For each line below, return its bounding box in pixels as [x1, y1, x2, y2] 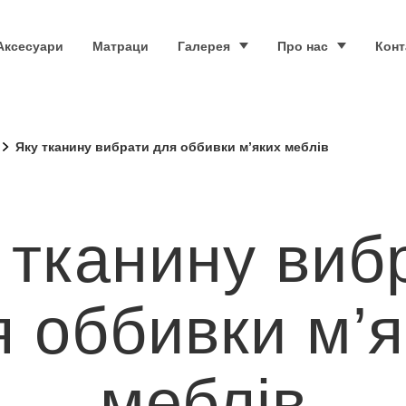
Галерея [178, 38, 231, 53]
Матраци [92, 38, 150, 53]
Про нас [277, 38, 329, 53]
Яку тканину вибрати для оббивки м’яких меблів [15, 140, 329, 154]
